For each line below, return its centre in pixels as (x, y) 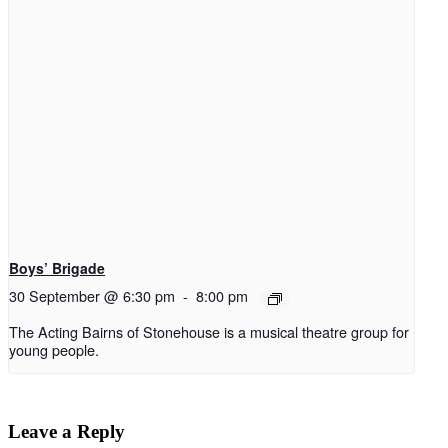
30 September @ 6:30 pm (92, 296)
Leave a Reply (66, 432)
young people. (54, 350)
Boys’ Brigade (57, 268)
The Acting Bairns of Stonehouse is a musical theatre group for (209, 332)
